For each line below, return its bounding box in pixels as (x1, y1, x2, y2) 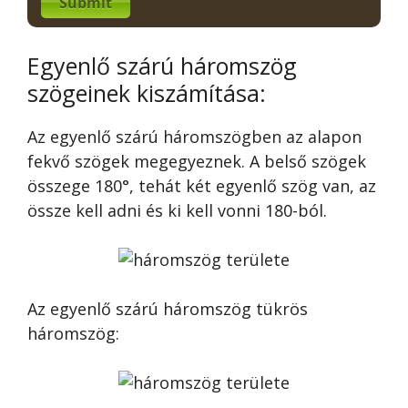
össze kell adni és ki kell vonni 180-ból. (27, 199, 327, 221)
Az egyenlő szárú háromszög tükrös (27, 297, 308, 320)
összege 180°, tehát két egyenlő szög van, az (27, 174, 376, 197)
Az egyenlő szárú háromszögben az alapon (27, 125, 362, 148)
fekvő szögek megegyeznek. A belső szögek (27, 149, 366, 172)
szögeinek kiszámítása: (27, 76, 266, 108)
